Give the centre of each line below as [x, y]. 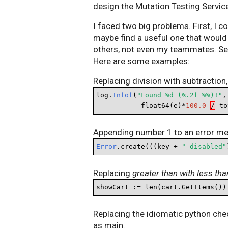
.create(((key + [149, 146]
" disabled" [204, 146]
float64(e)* [141, 106]
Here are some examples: [141, 61]
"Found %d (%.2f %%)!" [180, 95]
